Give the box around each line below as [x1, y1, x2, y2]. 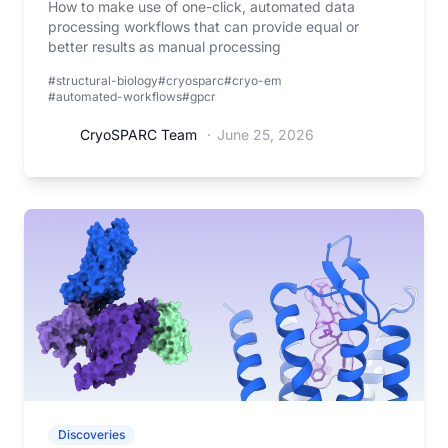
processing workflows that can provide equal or [48, 18, 359, 35]
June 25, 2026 [217, 126, 314, 143]
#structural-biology [48, 73, 158, 88]
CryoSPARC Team [80, 126, 197, 143]
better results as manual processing [48, 38, 281, 55]
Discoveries [58, 427, 125, 442]
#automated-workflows [48, 89, 182, 104]
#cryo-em [224, 73, 282, 88]
